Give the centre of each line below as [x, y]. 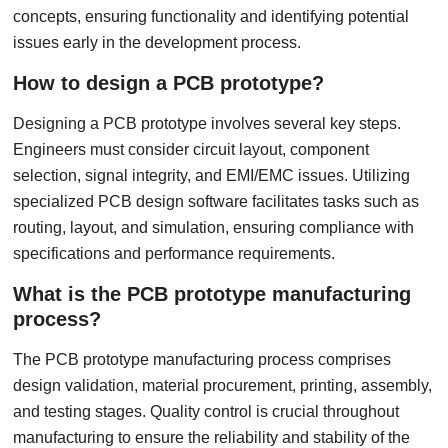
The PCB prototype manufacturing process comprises [202, 359]
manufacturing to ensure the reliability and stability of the [212, 437]
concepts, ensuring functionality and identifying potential [211, 16]
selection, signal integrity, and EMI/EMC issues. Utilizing [212, 175]
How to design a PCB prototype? [169, 83]
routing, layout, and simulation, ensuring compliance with [214, 227]
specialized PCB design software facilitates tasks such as [216, 201]
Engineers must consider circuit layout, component [191, 149]
